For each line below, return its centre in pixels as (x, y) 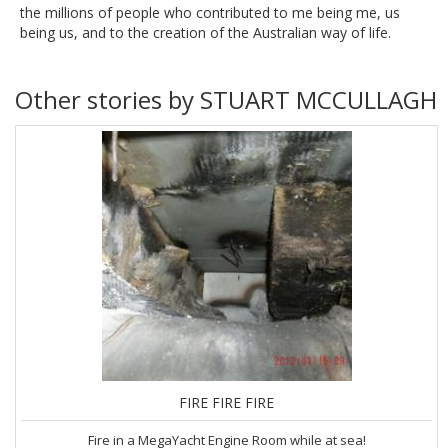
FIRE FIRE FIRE (226, 402)
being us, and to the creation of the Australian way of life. (205, 32)
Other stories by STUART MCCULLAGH (226, 99)
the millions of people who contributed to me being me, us (210, 12)
